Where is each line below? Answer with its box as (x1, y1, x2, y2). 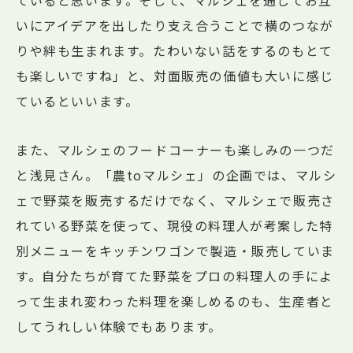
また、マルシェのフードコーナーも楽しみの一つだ (16, 140, 335, 160)
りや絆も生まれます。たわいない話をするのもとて (16, 41, 333, 61)
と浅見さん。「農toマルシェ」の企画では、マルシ (16, 165, 337, 185)
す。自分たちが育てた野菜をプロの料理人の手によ (16, 266, 333, 286)
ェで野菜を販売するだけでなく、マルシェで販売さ (16, 191, 335, 210)
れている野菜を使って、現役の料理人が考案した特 (16, 216, 333, 236)
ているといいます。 (16, 91, 139, 111)
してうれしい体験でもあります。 (16, 317, 222, 336)
